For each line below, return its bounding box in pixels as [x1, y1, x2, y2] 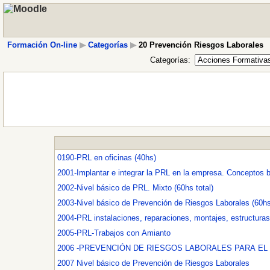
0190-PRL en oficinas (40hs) [57, 153, 156, 162]
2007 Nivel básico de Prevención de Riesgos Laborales [57, 259, 250, 268]
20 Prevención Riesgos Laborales [136, 40, 263, 50]
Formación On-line [7, 40, 77, 50]
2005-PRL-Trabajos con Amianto [57, 228, 171, 237]
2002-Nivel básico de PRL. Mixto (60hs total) [57, 183, 213, 192]
